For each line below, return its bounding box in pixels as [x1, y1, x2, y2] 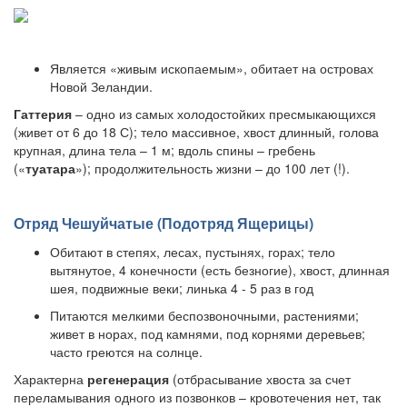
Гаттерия [14, 104, 75, 124]
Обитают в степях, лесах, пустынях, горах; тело [50, 243, 335, 262]
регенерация [87, 370, 169, 389]
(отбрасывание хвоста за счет [169, 370, 351, 389]
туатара [25, 159, 75, 178]
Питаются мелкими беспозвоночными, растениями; [50, 306, 359, 325]
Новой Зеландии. [50, 77, 153, 96]
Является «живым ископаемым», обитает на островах [50, 59, 373, 78]
